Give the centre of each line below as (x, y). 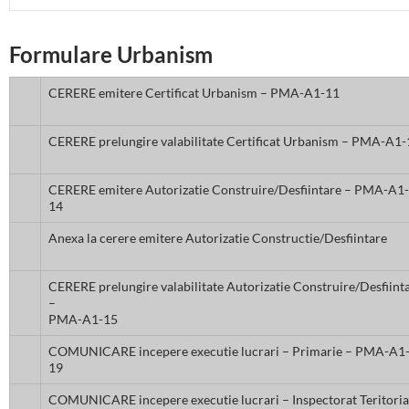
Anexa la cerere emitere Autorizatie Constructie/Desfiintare (218, 238)
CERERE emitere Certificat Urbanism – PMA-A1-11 (194, 93)
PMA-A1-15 (83, 320)
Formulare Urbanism (111, 55)
